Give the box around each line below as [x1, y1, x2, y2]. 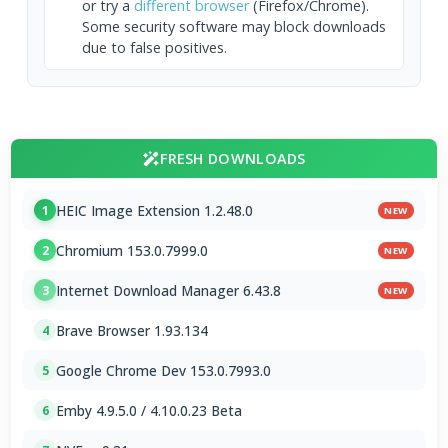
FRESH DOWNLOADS [160, 149, 306, 169]
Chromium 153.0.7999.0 [56, 240, 209, 260]
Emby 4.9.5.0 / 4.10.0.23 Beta [56, 400, 243, 420]
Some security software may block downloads [82, 17, 387, 37]
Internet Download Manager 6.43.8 [56, 280, 282, 300]
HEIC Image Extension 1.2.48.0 [56, 200, 254, 220]
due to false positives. [82, 38, 228, 58]
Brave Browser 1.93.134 [56, 320, 209, 340]
